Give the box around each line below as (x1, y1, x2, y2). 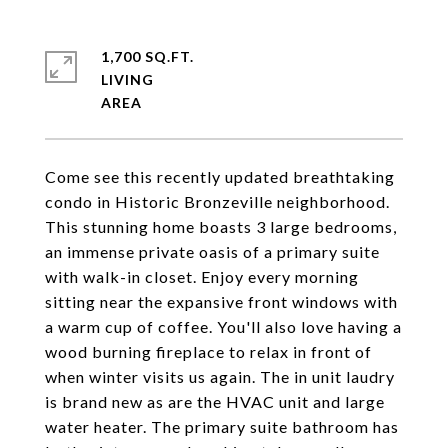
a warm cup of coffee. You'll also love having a (45, 317, 402, 336)
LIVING (101, 71, 154, 88)
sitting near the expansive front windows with (45, 292, 398, 311)
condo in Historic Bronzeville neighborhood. (45, 192, 390, 211)
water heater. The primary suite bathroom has (45, 417, 399, 436)
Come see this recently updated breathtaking (45, 167, 395, 186)
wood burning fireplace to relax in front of (45, 342, 372, 361)
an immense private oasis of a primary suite (45, 242, 380, 261)
